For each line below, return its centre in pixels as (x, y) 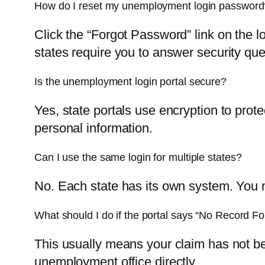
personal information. (93, 128)
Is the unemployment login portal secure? (130, 81)
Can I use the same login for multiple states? (138, 157)
